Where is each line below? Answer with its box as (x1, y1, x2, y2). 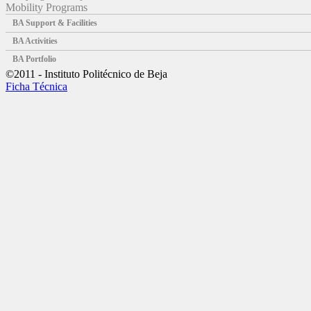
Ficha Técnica (6, 80, 67, 92)
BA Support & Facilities (12, 17, 97, 28)
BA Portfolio (12, 53, 56, 64)
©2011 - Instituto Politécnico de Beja (6, 67, 167, 80)
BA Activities (12, 35, 58, 46)
